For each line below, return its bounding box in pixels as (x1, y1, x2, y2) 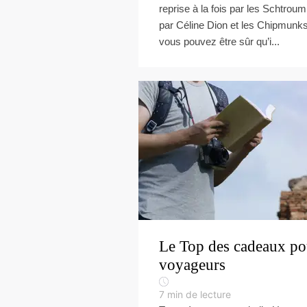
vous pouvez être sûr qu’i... (159, 36, 280, 47)
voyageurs (159, 256, 225, 273)
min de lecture (167, 288, 231, 300)
